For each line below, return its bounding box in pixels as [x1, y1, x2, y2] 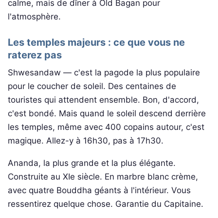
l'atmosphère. [8, 12, 61, 22]
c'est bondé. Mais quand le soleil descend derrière [8, 109, 206, 119]
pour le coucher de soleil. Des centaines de [8, 81, 176, 91]
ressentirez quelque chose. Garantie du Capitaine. [8, 199, 203, 209]
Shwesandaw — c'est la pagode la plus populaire [8, 68, 200, 78]
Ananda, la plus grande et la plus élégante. [8, 158, 176, 168]
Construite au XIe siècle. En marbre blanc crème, [8, 172, 198, 182]
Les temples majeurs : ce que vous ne [8, 36, 185, 48]
